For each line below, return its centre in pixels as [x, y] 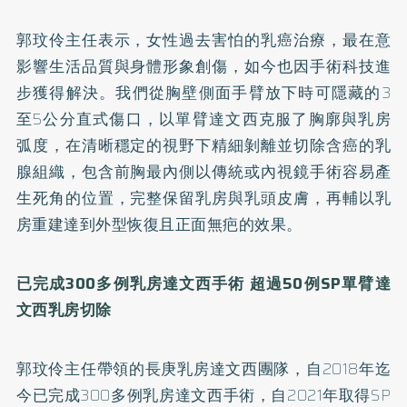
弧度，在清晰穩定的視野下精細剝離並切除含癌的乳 [203, 145]
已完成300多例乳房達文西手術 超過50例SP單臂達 [203, 283]
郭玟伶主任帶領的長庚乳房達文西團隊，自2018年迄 [203, 368]
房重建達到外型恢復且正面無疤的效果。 [159, 224]
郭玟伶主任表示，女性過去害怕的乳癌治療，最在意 [203, 40]
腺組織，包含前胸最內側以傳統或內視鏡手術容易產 [203, 171]
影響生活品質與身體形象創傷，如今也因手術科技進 [203, 66]
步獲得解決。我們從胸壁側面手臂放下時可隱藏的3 [203, 92]
